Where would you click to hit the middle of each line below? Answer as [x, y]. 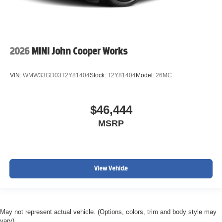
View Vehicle [111, 169]
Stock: [99, 76]
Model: [146, 76]
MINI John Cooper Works [80, 51]
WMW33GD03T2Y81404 [56, 76]
